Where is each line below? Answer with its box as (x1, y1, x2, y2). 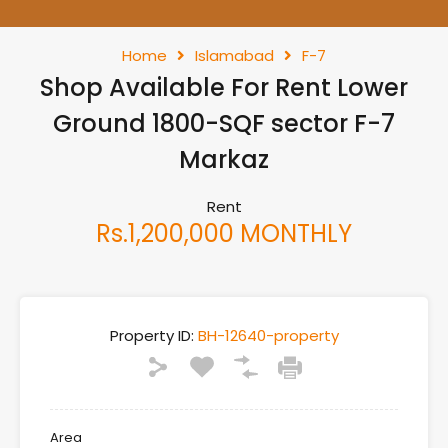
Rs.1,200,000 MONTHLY (96, 217, 352, 250)
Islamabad (195, 45, 274, 66)
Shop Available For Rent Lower (40, 71, 408, 104)
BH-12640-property (193, 325, 339, 346)
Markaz (179, 143, 269, 176)
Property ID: (109, 325, 194, 346)
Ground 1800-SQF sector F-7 (53, 107, 395, 140)
